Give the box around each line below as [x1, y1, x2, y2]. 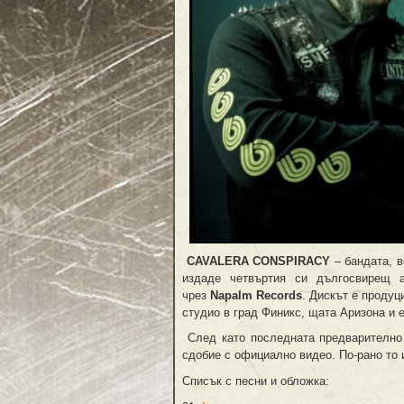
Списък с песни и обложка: [182, 374, 329, 389]
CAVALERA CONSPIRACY [182, 253, 331, 268]
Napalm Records [210, 288, 302, 302]
